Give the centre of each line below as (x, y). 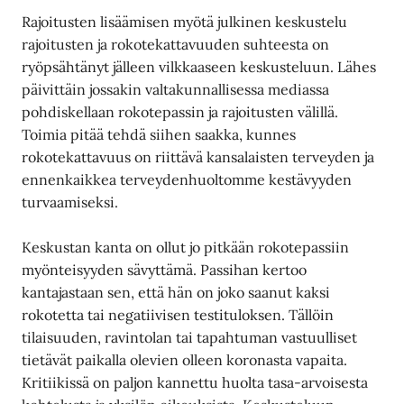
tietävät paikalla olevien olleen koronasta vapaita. (185, 359)
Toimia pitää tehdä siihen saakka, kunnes (159, 134)
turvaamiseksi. (70, 202)
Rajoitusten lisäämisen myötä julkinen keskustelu (185, 21)
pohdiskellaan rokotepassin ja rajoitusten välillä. (180, 111)
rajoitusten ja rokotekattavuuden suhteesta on (176, 44)
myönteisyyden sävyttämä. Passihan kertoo (165, 269)
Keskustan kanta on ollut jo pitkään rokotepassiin (186, 247)
